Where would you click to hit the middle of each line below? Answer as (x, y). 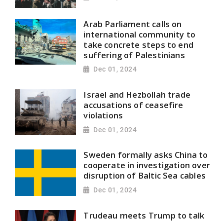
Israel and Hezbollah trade (137, 95)
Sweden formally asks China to (146, 155)
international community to (140, 34)
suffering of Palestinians (134, 55)
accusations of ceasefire (133, 105)
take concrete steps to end (139, 44)
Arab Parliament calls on (133, 24)
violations (103, 115)
